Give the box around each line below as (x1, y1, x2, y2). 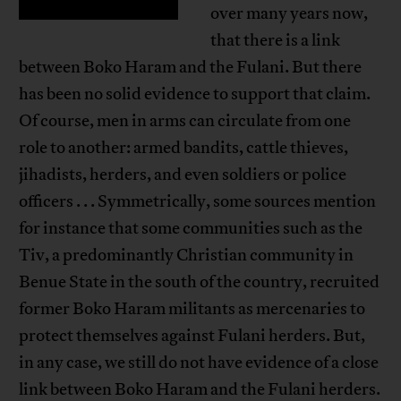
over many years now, (210, 3, 369, 25)
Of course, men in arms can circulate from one (19, 110, 352, 132)
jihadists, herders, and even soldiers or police (19, 164, 347, 186)
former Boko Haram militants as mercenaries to (19, 298, 366, 320)
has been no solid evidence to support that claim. (19, 83, 371, 106)
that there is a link (210, 30, 341, 52)
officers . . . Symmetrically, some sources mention (19, 191, 377, 213)
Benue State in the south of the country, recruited (19, 271, 380, 294)
